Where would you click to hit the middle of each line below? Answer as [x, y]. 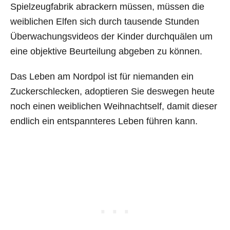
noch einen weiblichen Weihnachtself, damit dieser [114, 106]
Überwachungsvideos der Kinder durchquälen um [111, 36]
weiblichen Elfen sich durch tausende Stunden [105, 21]
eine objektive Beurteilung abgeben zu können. [106, 51]
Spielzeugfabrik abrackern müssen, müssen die [107, 6]
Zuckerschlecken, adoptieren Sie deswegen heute [112, 91]
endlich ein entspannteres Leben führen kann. [104, 121]
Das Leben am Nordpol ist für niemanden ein [102, 76]
